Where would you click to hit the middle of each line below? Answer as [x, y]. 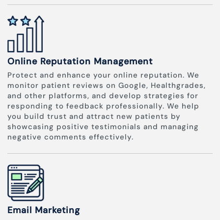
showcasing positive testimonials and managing [103, 127]
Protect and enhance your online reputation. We [103, 75]
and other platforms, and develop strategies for [103, 96]
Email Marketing [44, 210]
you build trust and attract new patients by [94, 117]
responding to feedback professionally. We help [103, 106]
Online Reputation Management [80, 62]
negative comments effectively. [70, 137]
